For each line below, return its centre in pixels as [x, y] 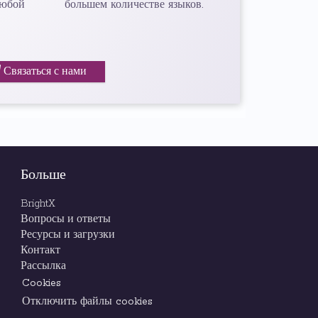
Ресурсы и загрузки [67, 235]
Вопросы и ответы [65, 219]
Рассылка [43, 266]
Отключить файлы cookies [87, 302]
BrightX [38, 204]
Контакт [40, 251]
